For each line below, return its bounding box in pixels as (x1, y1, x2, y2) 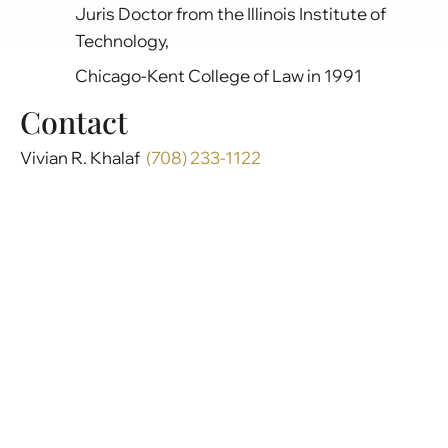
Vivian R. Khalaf (20, 147, 146, 169)
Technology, (75, 30, 169, 52)
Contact (20, 101, 128, 143)
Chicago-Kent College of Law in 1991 (75, 65, 362, 87)
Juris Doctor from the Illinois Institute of (75, 3, 386, 25)
